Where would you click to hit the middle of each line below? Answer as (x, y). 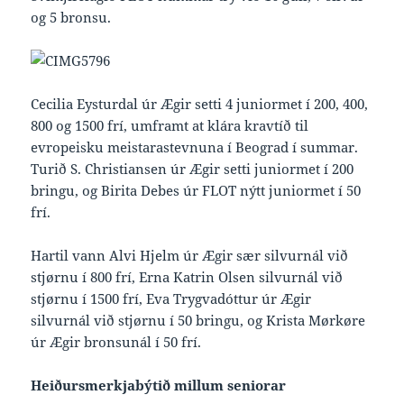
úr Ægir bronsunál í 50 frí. (116, 342)
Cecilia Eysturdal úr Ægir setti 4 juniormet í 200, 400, (200, 104)
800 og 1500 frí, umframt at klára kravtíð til (170, 126)
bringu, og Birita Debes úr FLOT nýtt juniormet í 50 (196, 191)
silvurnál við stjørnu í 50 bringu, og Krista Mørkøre (198, 321)
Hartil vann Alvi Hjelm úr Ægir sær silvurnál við (190, 256)
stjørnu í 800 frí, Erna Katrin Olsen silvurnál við (187, 277)
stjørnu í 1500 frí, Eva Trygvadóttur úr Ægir (171, 299)
